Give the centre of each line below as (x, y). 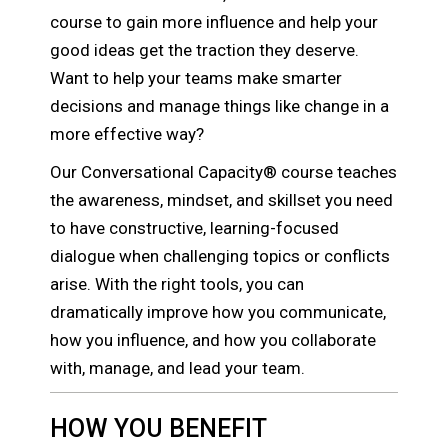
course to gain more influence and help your (214, 22)
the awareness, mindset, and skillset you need (222, 200)
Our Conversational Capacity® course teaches (224, 172)
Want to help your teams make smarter (196, 78)
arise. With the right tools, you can (177, 284)
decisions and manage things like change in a (220, 106)
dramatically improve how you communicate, (218, 312)
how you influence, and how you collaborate (213, 340)
